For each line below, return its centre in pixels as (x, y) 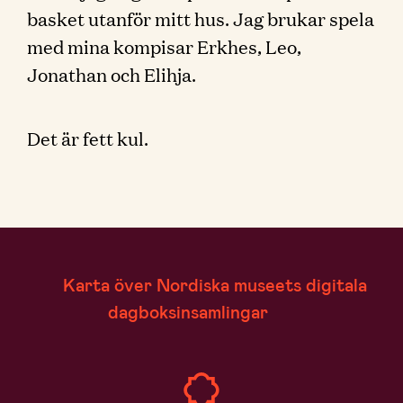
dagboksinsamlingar (188, 311)
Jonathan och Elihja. (112, 74)
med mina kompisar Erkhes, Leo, (164, 46)
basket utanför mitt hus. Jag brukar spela (201, 18)
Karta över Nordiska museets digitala (215, 284)
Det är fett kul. (88, 138)
